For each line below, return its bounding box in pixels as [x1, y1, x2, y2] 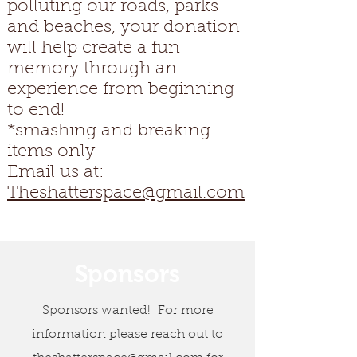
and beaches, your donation [7, 19, 240, 37]
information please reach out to [32, 328, 223, 341]
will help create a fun [7, 40, 180, 57]
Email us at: [7, 164, 104, 182]
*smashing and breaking [7, 123, 210, 140]
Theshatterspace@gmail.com [7, 185, 245, 202]
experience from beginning [7, 81, 234, 99]
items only [7, 143, 100, 161]
